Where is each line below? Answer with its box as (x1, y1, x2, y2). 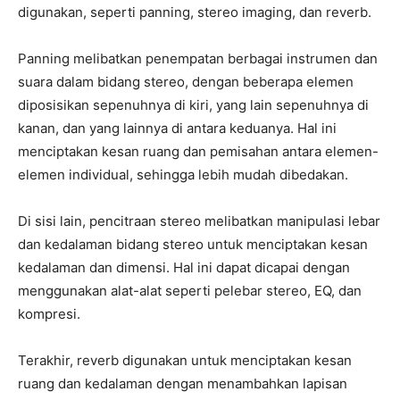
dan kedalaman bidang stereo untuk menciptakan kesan (18, 236, 368, 254)
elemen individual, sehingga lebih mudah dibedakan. (18, 166, 348, 184)
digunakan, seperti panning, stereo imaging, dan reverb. (18, 4, 371, 21)
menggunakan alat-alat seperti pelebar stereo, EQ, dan (18, 282, 362, 300)
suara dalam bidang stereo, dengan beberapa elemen (18, 73, 354, 91)
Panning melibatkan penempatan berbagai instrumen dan (18, 50, 378, 68)
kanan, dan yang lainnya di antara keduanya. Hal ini (18, 120, 337, 137)
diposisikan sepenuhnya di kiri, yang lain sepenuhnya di (18, 96, 369, 114)
